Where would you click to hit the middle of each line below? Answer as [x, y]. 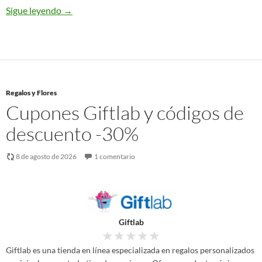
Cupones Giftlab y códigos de [125, 113]
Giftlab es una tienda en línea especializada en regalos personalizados [130, 250]
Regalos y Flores [31, 93]
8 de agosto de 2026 [46, 156]
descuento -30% [72, 134]
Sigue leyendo [35, 10]
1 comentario [115, 156]
